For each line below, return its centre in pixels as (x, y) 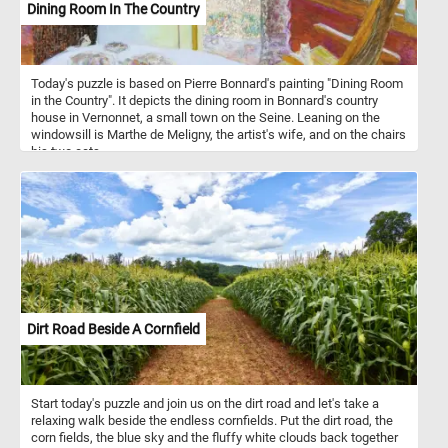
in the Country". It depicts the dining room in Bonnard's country (204, 100)
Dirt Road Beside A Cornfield (113, 328)
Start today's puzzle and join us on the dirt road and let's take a (205, 403)
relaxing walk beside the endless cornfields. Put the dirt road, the (212, 420)
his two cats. (67, 151)
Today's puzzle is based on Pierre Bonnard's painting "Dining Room (217, 83)
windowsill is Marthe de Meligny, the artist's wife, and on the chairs (218, 134)
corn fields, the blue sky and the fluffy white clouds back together (214, 437)
